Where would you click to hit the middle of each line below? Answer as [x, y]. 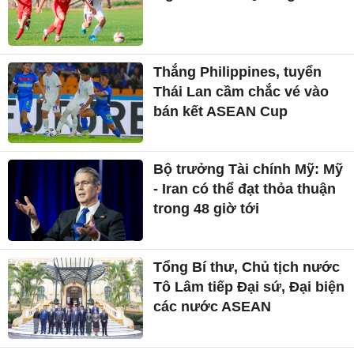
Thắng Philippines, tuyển [238, 72]
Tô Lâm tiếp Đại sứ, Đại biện [249, 287]
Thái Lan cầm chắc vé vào [241, 91]
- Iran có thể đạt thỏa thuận [245, 189]
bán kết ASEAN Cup [221, 111]
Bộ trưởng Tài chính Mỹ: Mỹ [249, 169]
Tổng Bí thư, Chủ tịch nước [247, 267]
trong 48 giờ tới [207, 209]
